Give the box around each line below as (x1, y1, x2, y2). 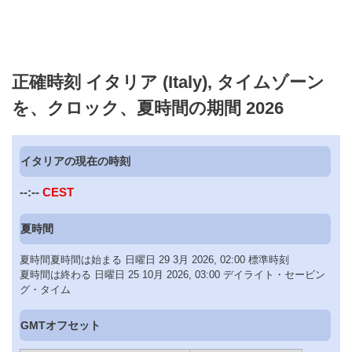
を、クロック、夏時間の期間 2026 (12, 97, 284, 118)
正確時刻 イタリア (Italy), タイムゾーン (12, 71, 324, 92)
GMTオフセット (20, 318, 101, 332)
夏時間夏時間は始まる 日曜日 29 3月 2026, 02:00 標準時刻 (20, 254, 289, 266)
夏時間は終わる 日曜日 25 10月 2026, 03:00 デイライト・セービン (20, 269, 325, 281)
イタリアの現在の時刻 (20, 155, 131, 168)
